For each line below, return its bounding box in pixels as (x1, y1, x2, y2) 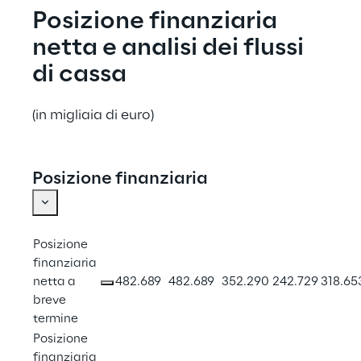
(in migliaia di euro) (32, 108, 154, 123)
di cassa (32, 62, 127, 89)
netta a (33, 276, 78, 289)
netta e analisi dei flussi (32, 35, 309, 62)
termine (33, 313, 78, 326)
